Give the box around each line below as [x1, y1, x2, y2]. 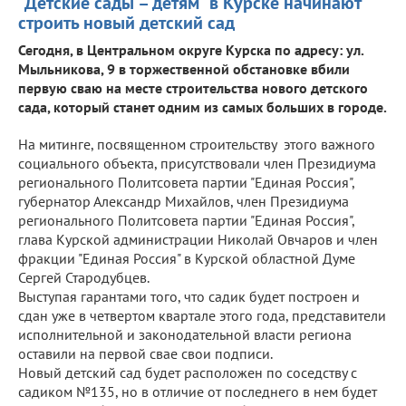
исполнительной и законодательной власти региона [18, 324, 352, 343]
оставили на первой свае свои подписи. [18, 343, 273, 362]
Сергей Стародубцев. [18, 267, 150, 286]
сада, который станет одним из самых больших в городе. [18, 97, 387, 116]
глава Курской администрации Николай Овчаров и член [18, 229, 378, 248]
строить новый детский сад [18, 10, 235, 34]
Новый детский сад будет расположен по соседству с [18, 362, 357, 382]
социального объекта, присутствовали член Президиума [18, 153, 376, 172]
